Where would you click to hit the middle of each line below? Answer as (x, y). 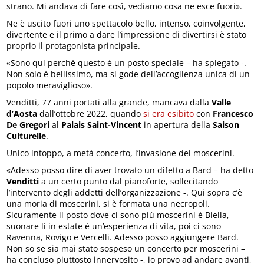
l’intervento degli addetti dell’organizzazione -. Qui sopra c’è (125, 193)
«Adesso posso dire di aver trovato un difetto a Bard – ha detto (130, 170)
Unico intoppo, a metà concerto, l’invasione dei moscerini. (121, 153)
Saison (226, 125)
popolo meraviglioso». (50, 85)
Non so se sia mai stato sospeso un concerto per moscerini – (126, 249)
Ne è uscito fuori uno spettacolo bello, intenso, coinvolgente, (126, 24)
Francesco (233, 114)
